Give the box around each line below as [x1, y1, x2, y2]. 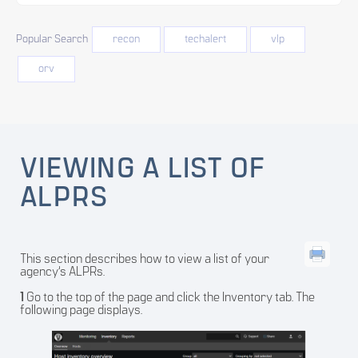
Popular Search [16, 34, 88, 46]
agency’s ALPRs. [20, 266, 105, 280]
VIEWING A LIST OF [20, 156, 266, 185]
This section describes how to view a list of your [20, 253, 269, 267]
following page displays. [20, 304, 142, 318]
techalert [185, 34, 226, 46]
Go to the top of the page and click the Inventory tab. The [24, 292, 315, 305]
